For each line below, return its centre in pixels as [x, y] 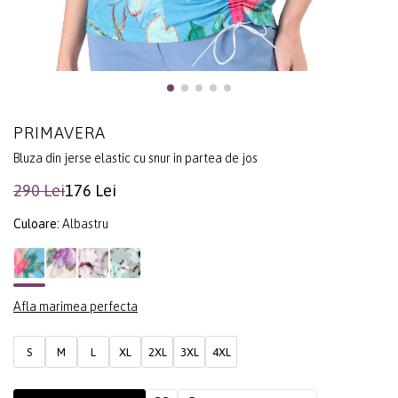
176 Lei [91, 191]
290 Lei [39, 191]
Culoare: [38, 224]
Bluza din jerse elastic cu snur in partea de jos [135, 159]
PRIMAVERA [60, 133]
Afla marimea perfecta [76, 307]
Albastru [85, 224]
